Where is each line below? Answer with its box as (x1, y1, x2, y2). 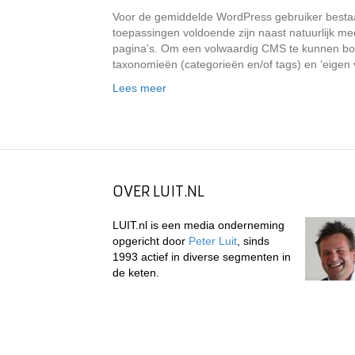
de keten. (113, 266, 159, 279)
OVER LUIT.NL (113, 182, 204, 200)
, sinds (237, 235, 269, 247)
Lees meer (113, 82, 166, 94)
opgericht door (113, 235, 189, 247)
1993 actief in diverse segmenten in (113, 250, 291, 263)
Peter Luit (189, 235, 237, 247)
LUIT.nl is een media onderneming (113, 219, 284, 231)
